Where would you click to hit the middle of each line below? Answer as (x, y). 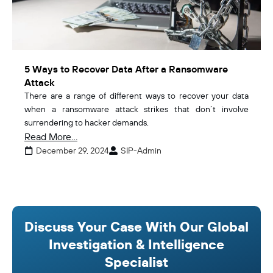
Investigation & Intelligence (136, 244)
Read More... (51, 136)
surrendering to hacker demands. (87, 122)
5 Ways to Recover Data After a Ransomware (126, 69)
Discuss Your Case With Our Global (136, 226)
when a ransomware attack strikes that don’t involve (136, 109)
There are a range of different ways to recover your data (136, 95)
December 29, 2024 (73, 150)
